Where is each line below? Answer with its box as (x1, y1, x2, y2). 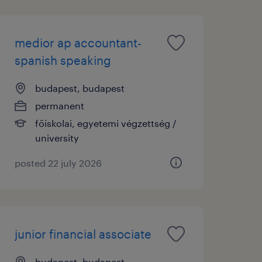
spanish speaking (14, 53, 111, 67)
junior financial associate (14, 226, 151, 241)
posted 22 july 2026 (14, 157, 102, 168)
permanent (35, 99, 84, 111)
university (35, 132, 79, 143)
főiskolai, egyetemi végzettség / (35, 117, 177, 129)
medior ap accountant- (14, 35, 142, 50)
